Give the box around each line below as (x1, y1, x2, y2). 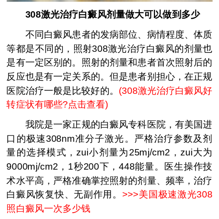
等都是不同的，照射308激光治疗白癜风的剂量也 (6, 43, 213, 54)
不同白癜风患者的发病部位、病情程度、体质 (6, 29, 213, 40)
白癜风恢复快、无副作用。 (6, 189, 122, 200)
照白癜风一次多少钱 (6, 203, 91, 214)
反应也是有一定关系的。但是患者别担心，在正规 (6, 71, 213, 82)
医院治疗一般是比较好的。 (6, 85, 119, 96)
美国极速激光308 (138, 189, 213, 200)
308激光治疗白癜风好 (122, 85, 213, 96)
